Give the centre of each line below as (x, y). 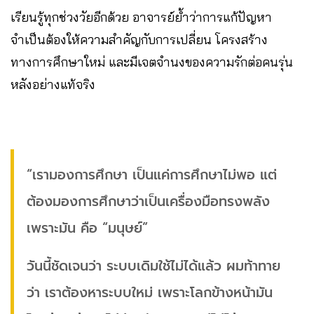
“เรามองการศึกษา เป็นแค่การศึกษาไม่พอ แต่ (152, 175)
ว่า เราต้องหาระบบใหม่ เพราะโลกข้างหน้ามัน (150, 292)
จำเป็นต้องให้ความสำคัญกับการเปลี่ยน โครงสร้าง (139, 39)
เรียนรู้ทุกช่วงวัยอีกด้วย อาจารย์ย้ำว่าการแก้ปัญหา (141, 17)
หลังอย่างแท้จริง (53, 84)
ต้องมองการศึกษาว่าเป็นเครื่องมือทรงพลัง (148, 201)
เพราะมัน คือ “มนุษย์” (87, 228)
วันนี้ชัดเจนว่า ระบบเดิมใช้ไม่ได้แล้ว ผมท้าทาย (153, 266)
